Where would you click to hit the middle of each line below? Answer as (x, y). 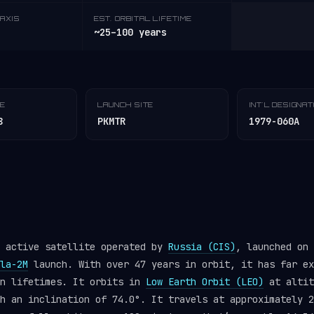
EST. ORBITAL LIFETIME (143, 18)
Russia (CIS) (202, 247)
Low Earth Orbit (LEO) (205, 282)
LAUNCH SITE (126, 104)
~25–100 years (130, 32)
